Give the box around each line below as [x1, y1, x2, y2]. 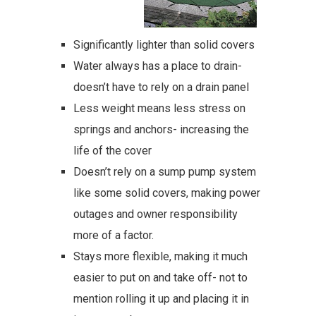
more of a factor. [73, 229, 154, 242]
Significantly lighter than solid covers [73, 38, 255, 51]
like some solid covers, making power [73, 186, 260, 200]
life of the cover [73, 144, 152, 157]
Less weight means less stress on [73, 102, 245, 115]
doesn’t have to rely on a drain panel [73, 80, 249, 94]
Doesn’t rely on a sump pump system [73, 165, 256, 178]
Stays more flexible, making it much [73, 250, 248, 263]
